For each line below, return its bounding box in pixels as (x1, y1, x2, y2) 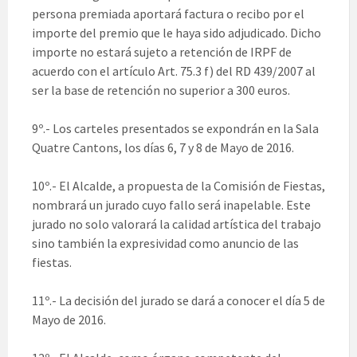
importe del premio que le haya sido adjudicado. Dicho (32, 25, 321, 41)
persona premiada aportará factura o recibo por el (32, 6, 304, 22)
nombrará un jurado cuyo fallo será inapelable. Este (32, 197, 311, 214)
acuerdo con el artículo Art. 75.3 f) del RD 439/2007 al (32, 63, 316, 80)
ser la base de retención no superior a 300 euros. (32, 82, 290, 99)
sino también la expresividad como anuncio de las (32, 235, 299, 252)
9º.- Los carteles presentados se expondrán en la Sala (32, 120, 319, 137)
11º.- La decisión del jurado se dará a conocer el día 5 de (32, 292, 325, 309)
